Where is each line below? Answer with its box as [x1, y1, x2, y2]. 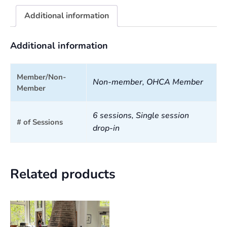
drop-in [93, 123, 120, 134]
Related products [10, 165, 116, 183]
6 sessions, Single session [93, 110, 189, 122]
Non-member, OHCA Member [93, 77, 203, 88]
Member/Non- [17, 72, 66, 83]
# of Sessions [17, 117, 63, 128]
